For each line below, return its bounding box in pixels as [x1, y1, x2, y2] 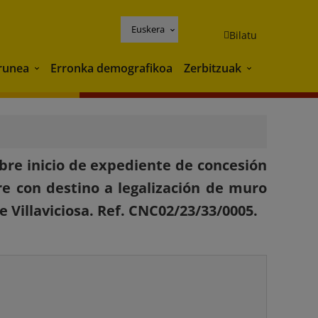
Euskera [131, 22, 165, 35]
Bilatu [229, 28, 257, 42]
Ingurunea [31, 61, 87, 77]
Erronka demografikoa [50, 60, 172, 76]
